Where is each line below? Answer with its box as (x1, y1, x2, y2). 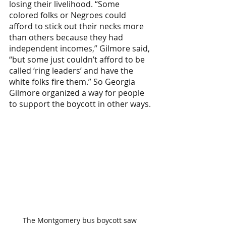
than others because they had (9, 32, 125, 43)
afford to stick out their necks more (9, 21, 146, 32)
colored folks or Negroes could (9, 10, 128, 21)
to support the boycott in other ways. (9, 98, 151, 109)
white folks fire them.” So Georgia (9, 76, 137, 87)
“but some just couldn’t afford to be (9, 54, 147, 65)
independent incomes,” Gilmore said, (9, 43, 152, 54)
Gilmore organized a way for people (9, 87, 146, 98)
